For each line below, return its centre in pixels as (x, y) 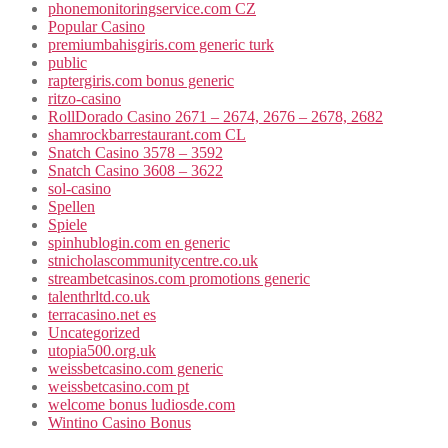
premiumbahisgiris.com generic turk (161, 45)
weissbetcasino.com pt (118, 387)
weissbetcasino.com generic (135, 369)
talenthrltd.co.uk (99, 297)
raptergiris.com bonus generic (141, 81)
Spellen (71, 207)
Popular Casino (96, 27)
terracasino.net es (102, 315)
